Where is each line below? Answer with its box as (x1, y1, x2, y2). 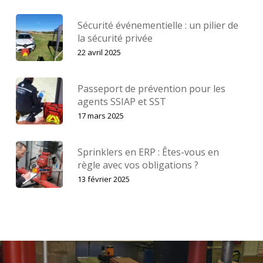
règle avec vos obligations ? (77, 159, 198, 171)
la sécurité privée (77, 32, 153, 45)
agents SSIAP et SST (77, 95, 166, 108)
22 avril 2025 (77, 47, 121, 58)
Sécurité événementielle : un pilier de (77, 19, 238, 32)
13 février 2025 (77, 174, 130, 184)
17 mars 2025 (77, 110, 124, 121)
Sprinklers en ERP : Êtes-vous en (77, 146, 219, 159)
